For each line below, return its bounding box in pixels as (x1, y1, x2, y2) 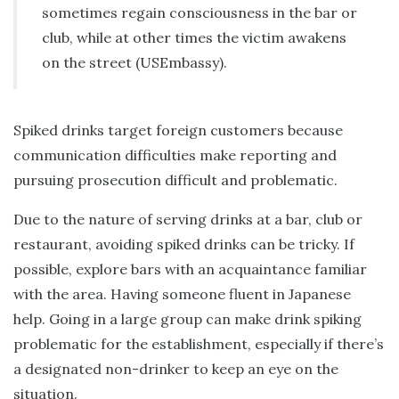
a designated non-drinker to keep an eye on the (13, 359, 338, 378)
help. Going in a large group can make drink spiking (13, 309, 362, 328)
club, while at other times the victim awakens (42, 28, 346, 46)
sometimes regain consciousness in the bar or (42, 3, 357, 21)
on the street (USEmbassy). (42, 53, 227, 71)
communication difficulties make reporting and (13, 145, 337, 164)
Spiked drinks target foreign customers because (13, 120, 343, 139)
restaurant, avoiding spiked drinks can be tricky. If (13, 234, 354, 253)
